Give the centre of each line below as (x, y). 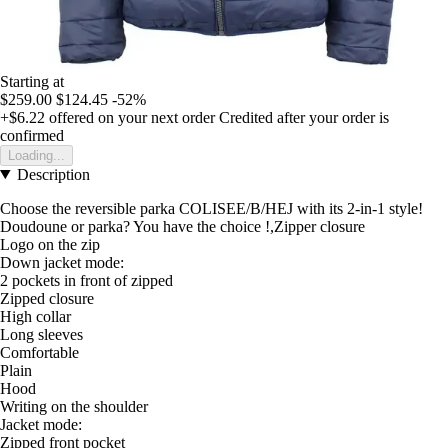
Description (53, 174)
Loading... (36, 155)
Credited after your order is (304, 117)
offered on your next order (130, 117)
